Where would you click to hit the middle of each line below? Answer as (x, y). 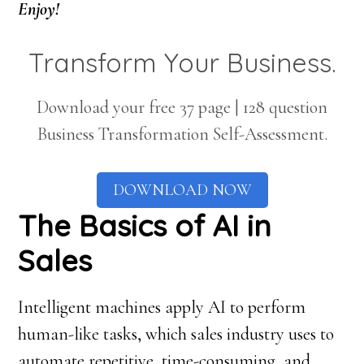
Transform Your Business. (182, 63)
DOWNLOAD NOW (182, 190)
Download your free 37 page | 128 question (182, 107)
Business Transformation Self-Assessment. (182, 134)
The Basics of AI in (145, 225)
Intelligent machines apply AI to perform (162, 307)
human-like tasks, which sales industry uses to (176, 334)
